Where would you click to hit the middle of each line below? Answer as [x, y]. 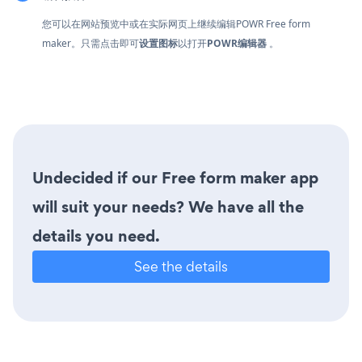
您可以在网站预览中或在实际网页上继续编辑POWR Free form [176, 23]
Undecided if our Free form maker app [175, 177]
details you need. [96, 236]
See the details [181, 266]
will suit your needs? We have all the [168, 206]
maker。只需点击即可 [90, 43]
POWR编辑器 [237, 43]
